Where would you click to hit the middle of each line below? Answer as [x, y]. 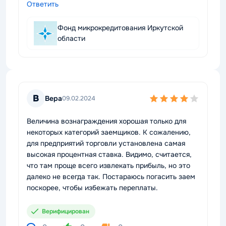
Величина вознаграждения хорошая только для [106, 121]
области [71, 38]
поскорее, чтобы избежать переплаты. [92, 188]
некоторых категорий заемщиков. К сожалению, [109, 132]
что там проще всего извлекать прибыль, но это [108, 165]
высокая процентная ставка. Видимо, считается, [109, 154]
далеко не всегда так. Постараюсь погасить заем [111, 177]
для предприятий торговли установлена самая [106, 143]
